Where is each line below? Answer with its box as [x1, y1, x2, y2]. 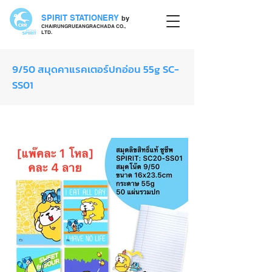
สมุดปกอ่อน [33, 118, 59, 127]
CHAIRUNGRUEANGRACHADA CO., [41, 23, 126, 29]
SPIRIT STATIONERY [41, 13, 119, 22]
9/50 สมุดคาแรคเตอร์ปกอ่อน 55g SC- [12, 61, 179, 77]
